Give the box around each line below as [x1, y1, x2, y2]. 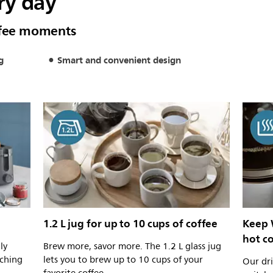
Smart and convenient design [57, 52, 181, 68]
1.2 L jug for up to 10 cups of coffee [43, 214, 218, 233]
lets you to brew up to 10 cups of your [43, 252, 203, 268]
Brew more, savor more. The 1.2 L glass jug [43, 238, 221, 254]
